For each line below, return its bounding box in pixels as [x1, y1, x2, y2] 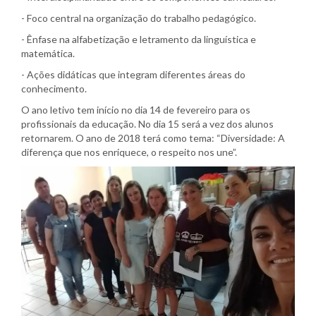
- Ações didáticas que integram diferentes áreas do [21, 68, 245, 81]
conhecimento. [21, 83, 87, 95]
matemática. [21, 47, 75, 60]
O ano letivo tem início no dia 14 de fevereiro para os [21, 104, 250, 116]
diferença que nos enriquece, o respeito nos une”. [21, 146, 237, 159]
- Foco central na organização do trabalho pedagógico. [21, 12, 256, 25]
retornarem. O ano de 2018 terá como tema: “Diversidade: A [21, 132, 285, 145]
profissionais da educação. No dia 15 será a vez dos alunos [21, 118, 274, 130]
